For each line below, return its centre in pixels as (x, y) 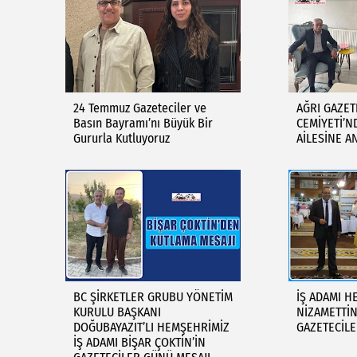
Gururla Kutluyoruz (122, 138)
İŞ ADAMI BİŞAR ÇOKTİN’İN (139, 342)
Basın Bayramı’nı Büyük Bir (143, 123)
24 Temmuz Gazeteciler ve (140, 108)
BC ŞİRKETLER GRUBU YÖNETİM (153, 297)
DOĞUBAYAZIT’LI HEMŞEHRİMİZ (151, 327)
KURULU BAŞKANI (117, 312)
